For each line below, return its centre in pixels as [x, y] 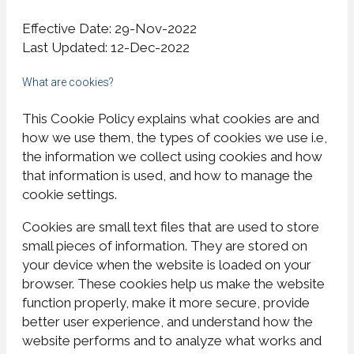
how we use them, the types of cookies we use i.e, [175, 137]
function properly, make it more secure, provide [166, 302]
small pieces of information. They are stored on [165, 245]
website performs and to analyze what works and [172, 340]
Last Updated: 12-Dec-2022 [106, 47]
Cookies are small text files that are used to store [171, 226]
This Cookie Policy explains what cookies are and [171, 118]
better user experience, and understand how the [168, 321]
